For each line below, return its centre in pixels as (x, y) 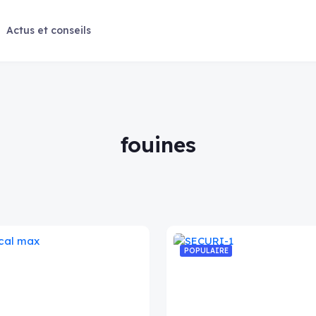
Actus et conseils (48, 30)
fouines (158, 145)
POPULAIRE (206, 251)
